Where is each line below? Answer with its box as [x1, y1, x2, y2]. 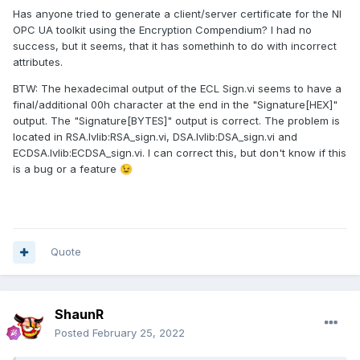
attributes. [13, 55, 63, 69]
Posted [55, 326, 92, 340]
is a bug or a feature [13, 162, 120, 176]
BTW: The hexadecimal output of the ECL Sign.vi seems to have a [13, 82, 342, 96]
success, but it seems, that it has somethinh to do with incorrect [13, 39, 337, 53]
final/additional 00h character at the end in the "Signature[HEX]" [13, 98, 337, 112]
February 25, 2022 [92, 326, 185, 340]
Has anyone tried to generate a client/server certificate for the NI [13, 7, 342, 21]
